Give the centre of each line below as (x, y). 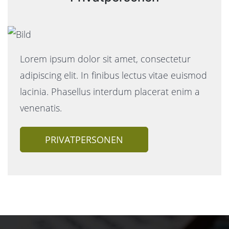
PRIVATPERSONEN (84, 139)
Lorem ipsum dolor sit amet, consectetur (105, 59)
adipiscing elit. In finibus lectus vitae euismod (113, 75)
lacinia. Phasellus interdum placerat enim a (110, 91)
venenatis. (41, 108)
